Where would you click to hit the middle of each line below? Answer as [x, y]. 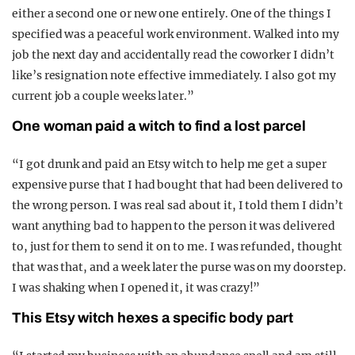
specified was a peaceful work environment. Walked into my [176, 34]
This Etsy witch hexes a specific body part [153, 318]
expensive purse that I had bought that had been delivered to [177, 185]
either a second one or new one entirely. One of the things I [172, 14]
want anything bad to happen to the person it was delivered [174, 226]
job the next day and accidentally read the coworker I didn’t [173, 55]
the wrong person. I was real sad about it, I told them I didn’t [177, 206]
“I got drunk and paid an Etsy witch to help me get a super [169, 164]
